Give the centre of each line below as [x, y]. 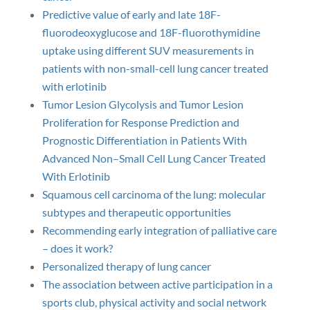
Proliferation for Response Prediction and [140, 122]
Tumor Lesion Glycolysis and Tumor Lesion [143, 104]
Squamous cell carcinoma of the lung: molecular [154, 194]
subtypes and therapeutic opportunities [136, 212]
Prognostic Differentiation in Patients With [144, 140]
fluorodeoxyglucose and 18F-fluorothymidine [151, 32]
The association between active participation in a [157, 284]
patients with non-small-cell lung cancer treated [155, 68]
